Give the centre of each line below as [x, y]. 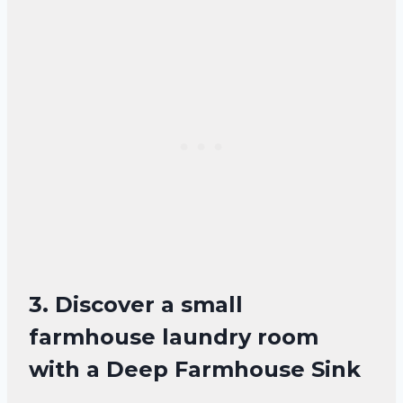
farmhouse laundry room [174, 337]
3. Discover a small [136, 305]
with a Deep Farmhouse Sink [195, 370]
